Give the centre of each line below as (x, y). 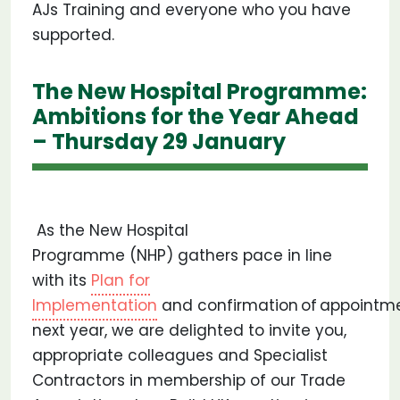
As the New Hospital (110, 230)
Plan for (121, 280)
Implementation (95, 305)
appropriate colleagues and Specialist (180, 355)
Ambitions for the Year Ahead (196, 117)
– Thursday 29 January (159, 142)
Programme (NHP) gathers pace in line (182, 255)
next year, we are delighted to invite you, (189, 330)
